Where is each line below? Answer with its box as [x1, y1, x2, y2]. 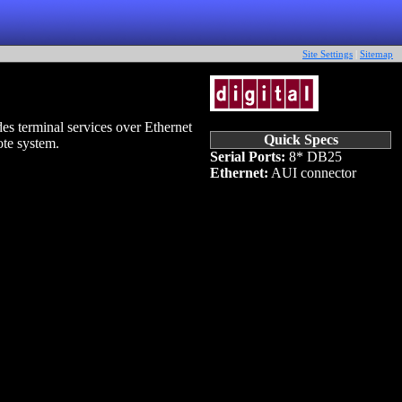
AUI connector [268, 165, 356, 180]
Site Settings [302, 48, 353, 59]
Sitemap [360, 48, 393, 59]
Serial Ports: [210, 149, 285, 164]
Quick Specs [263, 132, 338, 147]
